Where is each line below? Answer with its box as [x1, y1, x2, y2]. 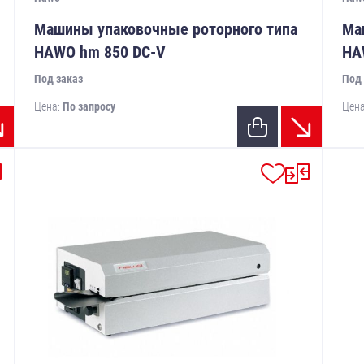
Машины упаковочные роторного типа [34, 19, 298, 40]
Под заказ [34, 72, 84, 86]
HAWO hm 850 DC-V [34, 42, 167, 63]
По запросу [63, 100, 116, 114]
